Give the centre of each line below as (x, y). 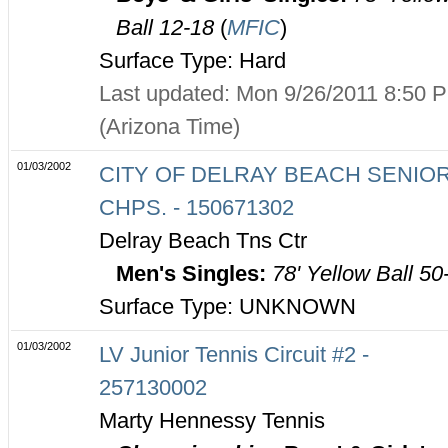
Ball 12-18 (167, 28)
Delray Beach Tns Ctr (203, 241)
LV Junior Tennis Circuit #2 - (234, 355)
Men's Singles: (193, 274)
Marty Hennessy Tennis (212, 421)
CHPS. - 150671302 (196, 208)
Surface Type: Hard (192, 61)
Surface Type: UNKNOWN (227, 307)
